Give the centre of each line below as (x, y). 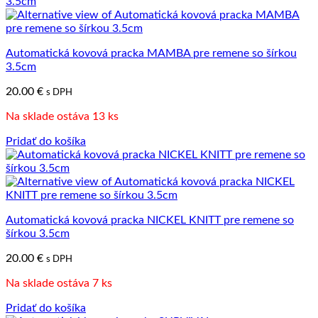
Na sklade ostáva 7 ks (59, 283)
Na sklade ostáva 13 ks (62, 116)
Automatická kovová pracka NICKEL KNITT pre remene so (150, 220)
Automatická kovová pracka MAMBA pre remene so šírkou (151, 53)
